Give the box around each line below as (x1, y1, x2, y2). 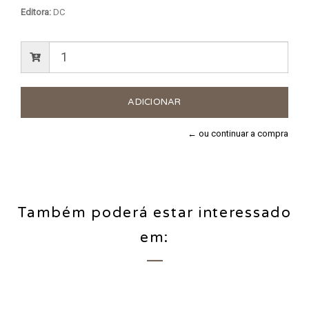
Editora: (21, 6, 51, 17)
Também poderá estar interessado (17, 203, 292, 221)
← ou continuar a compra (188, 128, 288, 139)
